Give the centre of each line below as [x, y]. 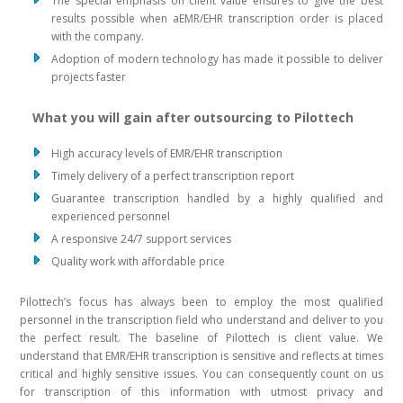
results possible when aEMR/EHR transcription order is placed [217, 18]
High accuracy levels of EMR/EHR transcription [167, 153]
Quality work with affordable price [139, 261]
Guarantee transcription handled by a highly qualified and [217, 198]
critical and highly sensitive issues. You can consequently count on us [201, 373]
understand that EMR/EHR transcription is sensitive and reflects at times [201, 355]
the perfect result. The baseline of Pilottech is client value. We [201, 337]
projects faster [89, 76]
